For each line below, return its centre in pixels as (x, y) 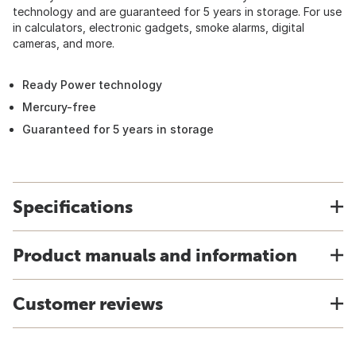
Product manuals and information (155, 255)
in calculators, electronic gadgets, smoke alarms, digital (159, 27)
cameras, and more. (64, 43)
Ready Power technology (92, 85)
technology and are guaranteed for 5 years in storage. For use (177, 12)
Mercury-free (59, 107)
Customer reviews (88, 304)
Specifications (73, 207)
